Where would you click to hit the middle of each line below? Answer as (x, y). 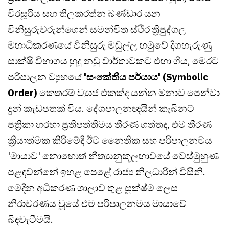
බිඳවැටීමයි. (30, 220)
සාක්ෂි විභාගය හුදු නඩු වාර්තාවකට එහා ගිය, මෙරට (113, 61)
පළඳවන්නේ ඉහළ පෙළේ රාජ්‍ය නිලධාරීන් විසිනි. (107, 172)
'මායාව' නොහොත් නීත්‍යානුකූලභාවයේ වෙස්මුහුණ (113, 156)
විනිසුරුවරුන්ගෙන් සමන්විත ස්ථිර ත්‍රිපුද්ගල (97, 29)
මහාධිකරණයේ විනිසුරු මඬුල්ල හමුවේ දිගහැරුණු (110, 45)
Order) (22, 93)
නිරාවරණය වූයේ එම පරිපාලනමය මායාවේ (97, 204)
